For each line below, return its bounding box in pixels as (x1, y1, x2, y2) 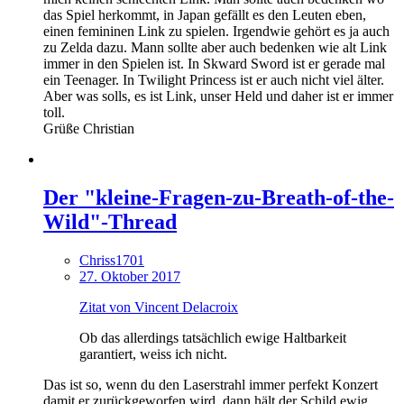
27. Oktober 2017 (79, 268, 180, 284)
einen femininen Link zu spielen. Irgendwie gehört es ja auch (43, 23, 390, 39)
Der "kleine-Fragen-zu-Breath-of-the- (43, 185, 394, 209)
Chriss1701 (79, 252, 144, 268)
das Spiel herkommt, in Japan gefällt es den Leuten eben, (43, 6, 366, 23)
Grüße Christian (43, 120, 134, 136)
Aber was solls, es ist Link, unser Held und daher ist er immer (43, 87, 393, 104)
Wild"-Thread (43, 209, 177, 234)
